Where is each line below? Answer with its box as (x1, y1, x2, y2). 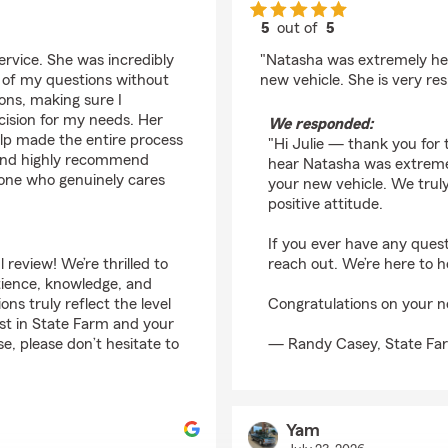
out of (273, 20, 327, 36)
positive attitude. (268, 196, 383, 212)
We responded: (268, 116, 373, 132)
